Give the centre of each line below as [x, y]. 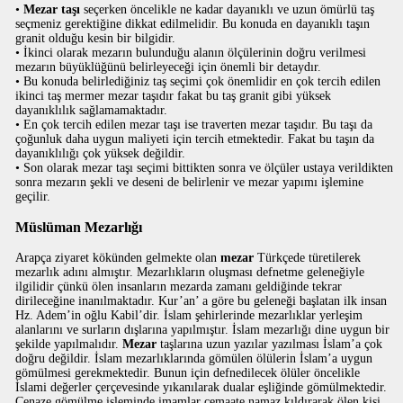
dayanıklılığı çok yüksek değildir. [101, 153]
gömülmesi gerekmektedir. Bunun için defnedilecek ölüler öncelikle [188, 373]
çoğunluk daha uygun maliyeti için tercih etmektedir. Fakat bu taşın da [195, 139]
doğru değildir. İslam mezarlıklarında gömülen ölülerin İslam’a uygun [194, 358]
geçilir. [33, 197]
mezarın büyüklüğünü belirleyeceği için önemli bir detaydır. [169, 67]
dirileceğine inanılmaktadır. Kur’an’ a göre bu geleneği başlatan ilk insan [201, 301]
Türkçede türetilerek [308, 258]
